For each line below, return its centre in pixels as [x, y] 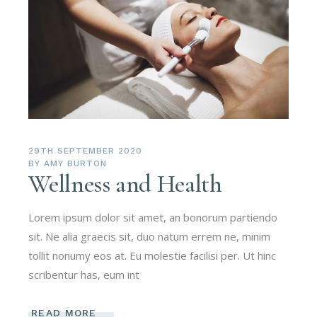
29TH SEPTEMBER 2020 [85, 151]
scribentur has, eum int [84, 275]
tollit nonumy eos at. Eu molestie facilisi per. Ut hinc [152, 256]
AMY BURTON [75, 164]
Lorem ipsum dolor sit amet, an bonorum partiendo [153, 218]
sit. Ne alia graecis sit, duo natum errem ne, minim [150, 237]
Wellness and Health [125, 184]
